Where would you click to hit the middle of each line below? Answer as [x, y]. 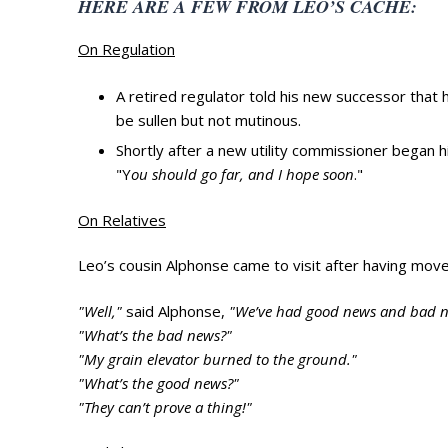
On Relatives [122, 220]
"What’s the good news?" [158, 382]
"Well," [100, 310]
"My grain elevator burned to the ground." [217, 358]
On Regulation [126, 49]
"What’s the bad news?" [155, 334]
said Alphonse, [175, 310]
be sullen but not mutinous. [208, 119]
